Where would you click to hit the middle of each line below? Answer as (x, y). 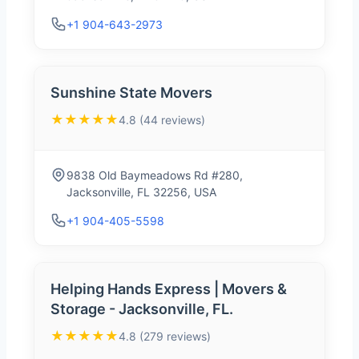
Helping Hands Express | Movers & (169, 289)
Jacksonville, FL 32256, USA (141, 192)
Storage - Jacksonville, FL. (142, 309)
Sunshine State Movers (131, 93)
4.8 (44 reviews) (162, 119)
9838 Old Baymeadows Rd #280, (155, 175)
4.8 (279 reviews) (165, 336)
